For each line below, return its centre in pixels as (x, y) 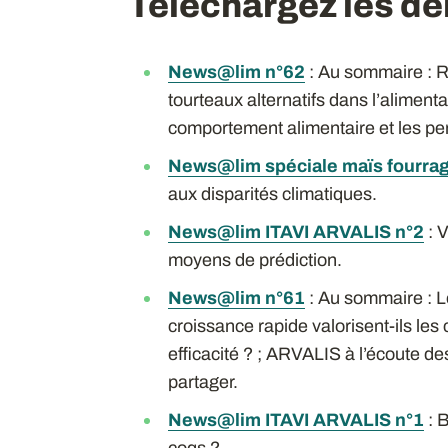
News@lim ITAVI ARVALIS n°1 (295, 419)
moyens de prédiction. (254, 259)
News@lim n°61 (236, 297)
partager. (202, 381)
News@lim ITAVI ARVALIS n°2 (295, 231)
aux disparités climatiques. (272, 193)
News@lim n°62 (236, 71)
